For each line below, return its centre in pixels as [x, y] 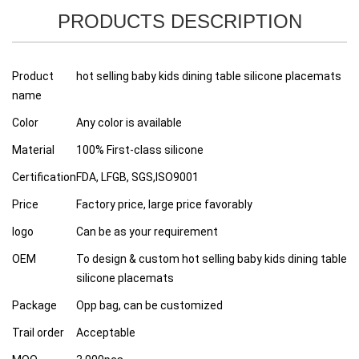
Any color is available [129, 123]
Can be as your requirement [147, 232]
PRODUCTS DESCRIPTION [179, 22]
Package [34, 306]
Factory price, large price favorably [164, 205]
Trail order [38, 333]
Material [33, 150]
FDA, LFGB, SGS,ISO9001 [137, 177]
